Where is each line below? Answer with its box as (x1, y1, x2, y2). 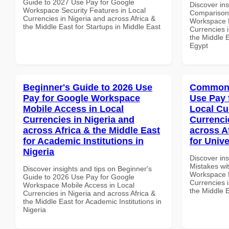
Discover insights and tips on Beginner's (23, 164, 152, 173)
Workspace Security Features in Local (23, 6, 146, 14)
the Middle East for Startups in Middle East (23, 22, 161, 31)
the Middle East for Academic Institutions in (23, 197, 162, 205)
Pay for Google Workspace (23, 93, 140, 103)
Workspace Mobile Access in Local (23, 180, 134, 189)
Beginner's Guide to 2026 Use (23, 82, 152, 93)
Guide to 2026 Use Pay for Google (23, 172, 134, 181)
